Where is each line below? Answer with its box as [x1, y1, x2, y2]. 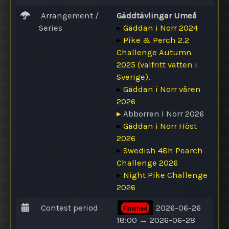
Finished [123, 204, 147, 212]
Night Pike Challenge [123, 170, 208, 180]
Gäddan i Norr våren [123, 84, 201, 94]
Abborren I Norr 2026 [123, 108, 204, 119]
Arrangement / [39, 10, 99, 20]
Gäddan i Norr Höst [123, 121, 197, 131]
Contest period [41, 202, 98, 213]
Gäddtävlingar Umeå [117, 10, 197, 20]
